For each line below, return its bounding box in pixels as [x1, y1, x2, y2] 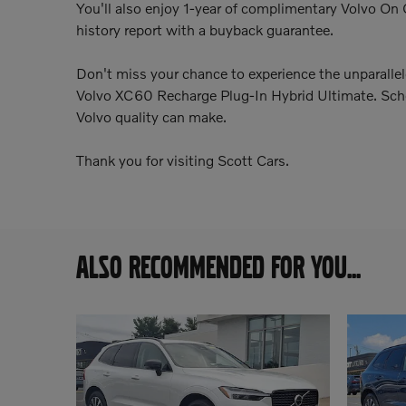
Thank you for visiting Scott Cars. [76, 150, 289, 169]
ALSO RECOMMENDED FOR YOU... [76, 246, 361, 286]
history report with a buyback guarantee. [76, 20, 333, 38]
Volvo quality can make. [76, 107, 227, 125]
